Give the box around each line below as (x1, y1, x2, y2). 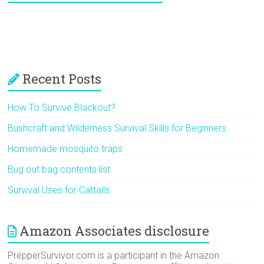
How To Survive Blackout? (8, 102, 116, 114)
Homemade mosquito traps (8, 143, 123, 155)
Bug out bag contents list (8, 164, 111, 176)
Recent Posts (22, 70, 102, 88)
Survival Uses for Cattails (8, 184, 110, 196)
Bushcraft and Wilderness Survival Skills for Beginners (8, 123, 227, 134)
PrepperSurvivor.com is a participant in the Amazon (8, 250, 220, 262)
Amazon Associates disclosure (19, 222, 210, 240)
